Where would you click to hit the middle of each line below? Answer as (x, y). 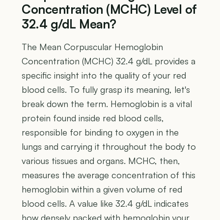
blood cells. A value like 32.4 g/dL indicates (105, 203)
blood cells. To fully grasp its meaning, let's (106, 89)
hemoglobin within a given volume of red (102, 189)
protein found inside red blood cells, (93, 118)
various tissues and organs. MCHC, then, (101, 160)
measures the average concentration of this (109, 175)
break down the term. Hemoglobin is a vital (107, 103)
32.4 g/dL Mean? (69, 24)
